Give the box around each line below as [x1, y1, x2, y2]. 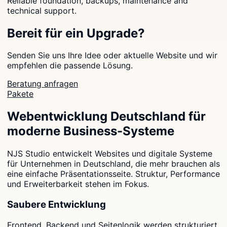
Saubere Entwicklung [7, 198, 106, 210]
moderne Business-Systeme [7, 124, 174, 139]
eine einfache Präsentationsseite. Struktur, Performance [7, 169, 220, 179]
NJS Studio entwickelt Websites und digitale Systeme [7, 148, 212, 159]
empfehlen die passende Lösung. [7, 60, 133, 71]
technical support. [7, 5, 77, 16]
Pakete [7, 89, 33, 99]
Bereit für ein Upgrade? [7, 25, 145, 41]
